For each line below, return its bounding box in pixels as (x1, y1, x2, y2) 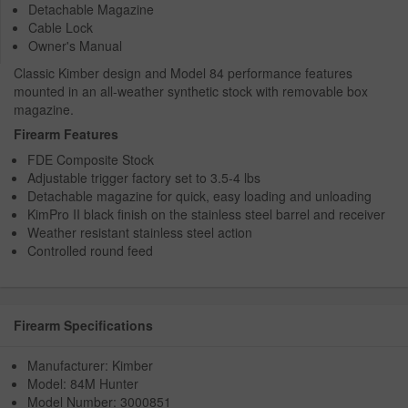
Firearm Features (14, 124, 118, 143)
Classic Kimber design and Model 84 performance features (14, 63, 352, 82)
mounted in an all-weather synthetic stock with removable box (14, 81, 368, 100)
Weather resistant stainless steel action (27, 222, 252, 241)
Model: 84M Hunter (27, 373, 138, 393)
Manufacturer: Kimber (27, 355, 153, 374)
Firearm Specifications (14, 315, 153, 334)
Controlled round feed (27, 240, 153, 260)
